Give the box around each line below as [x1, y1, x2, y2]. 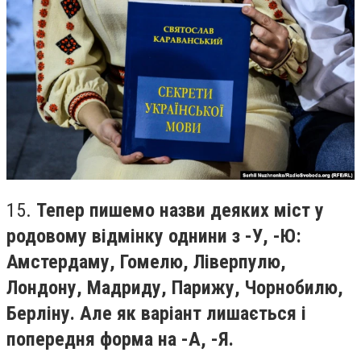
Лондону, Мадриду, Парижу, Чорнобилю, [6, 276, 343, 299]
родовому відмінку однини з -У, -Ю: [6, 224, 301, 247]
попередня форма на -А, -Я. [6, 327, 234, 351]
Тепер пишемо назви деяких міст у [36, 198, 324, 222]
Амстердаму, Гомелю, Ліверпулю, [6, 250, 286, 273]
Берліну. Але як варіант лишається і [6, 301, 306, 325]
